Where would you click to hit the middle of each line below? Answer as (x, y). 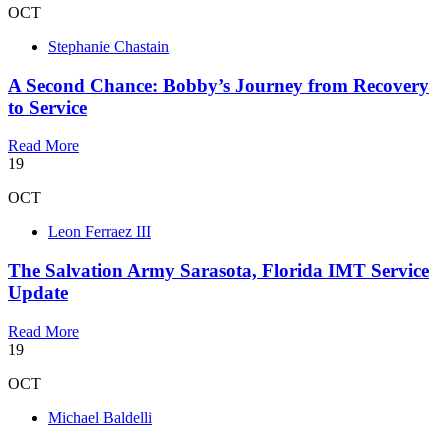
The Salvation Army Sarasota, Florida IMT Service (218, 271)
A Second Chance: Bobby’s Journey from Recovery (218, 85)
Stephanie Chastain (108, 46)
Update (38, 293)
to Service (47, 107)
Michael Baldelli (100, 417)
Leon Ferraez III (99, 232)
